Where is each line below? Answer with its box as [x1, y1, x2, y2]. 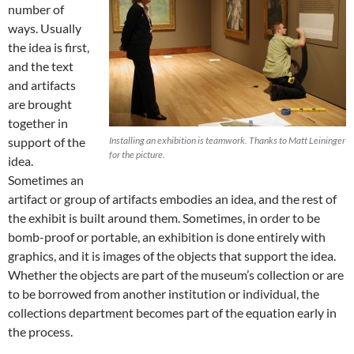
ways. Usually [8, 21, 81, 36]
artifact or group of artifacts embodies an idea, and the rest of [8, 191, 337, 207]
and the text [8, 58, 73, 74]
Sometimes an [8, 172, 84, 188]
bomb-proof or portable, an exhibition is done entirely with [8, 229, 326, 245]
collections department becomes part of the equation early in [8, 305, 337, 321]
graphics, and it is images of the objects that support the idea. [8, 248, 336, 264]
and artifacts [8, 77, 76, 93]
